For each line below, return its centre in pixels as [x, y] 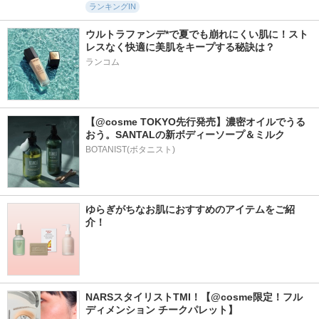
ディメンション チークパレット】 [162, 310]
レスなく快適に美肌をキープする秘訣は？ [180, 47]
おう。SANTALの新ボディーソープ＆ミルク [185, 135]
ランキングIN [113, 6]
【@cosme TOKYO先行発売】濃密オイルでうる [195, 122]
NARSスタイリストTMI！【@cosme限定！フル [194, 297]
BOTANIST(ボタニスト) [130, 150]
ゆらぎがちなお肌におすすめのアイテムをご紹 [190, 209]
